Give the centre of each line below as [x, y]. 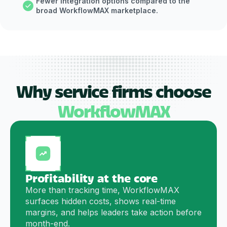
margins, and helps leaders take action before [113, 213]
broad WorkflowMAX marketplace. [97, 11]
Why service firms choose [113, 91]
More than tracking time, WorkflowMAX [102, 190]
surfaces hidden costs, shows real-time [101, 201]
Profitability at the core [91, 178]
